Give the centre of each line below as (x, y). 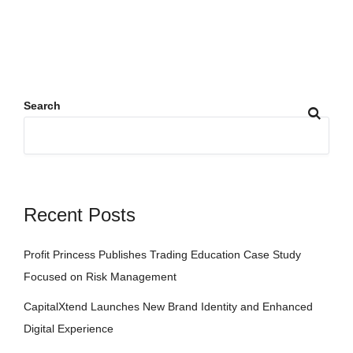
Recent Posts (80, 214)
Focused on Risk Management (100, 276)
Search (42, 105)
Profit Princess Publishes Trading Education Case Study (162, 254)
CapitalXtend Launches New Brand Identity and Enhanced (168, 306)
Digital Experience (69, 328)
